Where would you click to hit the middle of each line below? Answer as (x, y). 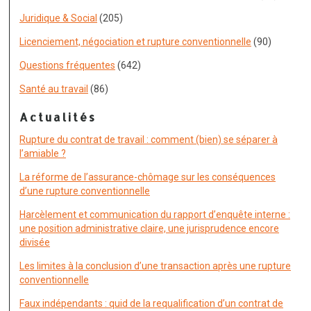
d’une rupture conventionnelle (85, 191)
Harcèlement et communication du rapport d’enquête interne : (155, 215)
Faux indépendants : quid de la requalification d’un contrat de (151, 303)
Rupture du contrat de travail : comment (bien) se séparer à (149, 140)
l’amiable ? (43, 153)
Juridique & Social (58, 18)
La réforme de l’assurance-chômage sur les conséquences (148, 177)
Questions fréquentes (67, 65)
